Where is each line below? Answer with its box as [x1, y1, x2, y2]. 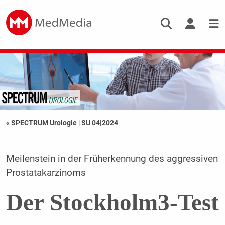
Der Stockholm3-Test [6, 189, 219, 216]
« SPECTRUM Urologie [6, 119, 78, 127]
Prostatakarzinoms [6, 167, 86, 179]
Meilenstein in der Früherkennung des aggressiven [6, 153, 218, 165]
